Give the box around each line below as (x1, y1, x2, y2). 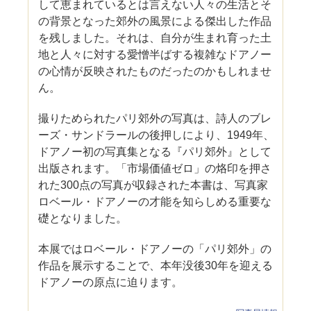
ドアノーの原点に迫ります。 (38, 276, 183, 288)
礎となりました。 (38, 212, 128, 224)
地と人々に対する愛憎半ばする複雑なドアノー (38, 48, 272, 60)
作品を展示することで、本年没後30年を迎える (38, 259, 274, 271)
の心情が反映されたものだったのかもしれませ (38, 65, 272, 77)
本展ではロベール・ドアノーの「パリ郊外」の (38, 242, 272, 255)
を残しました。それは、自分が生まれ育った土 (38, 31, 272, 44)
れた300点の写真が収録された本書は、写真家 (38, 178, 269, 191)
